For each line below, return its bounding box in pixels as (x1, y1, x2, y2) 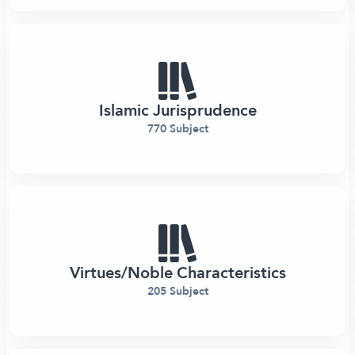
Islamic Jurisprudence (98, 95, 257, 125)
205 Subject (147, 281, 208, 301)
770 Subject (147, 118, 208, 139)
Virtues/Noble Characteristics (69, 258, 286, 288)
